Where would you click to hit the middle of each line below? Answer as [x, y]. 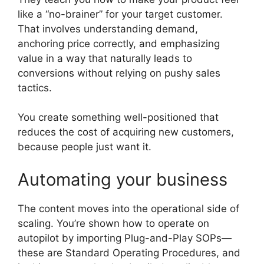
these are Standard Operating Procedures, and [129, 253]
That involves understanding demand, [108, 29]
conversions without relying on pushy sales [119, 73]
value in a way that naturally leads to [105, 58]
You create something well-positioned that [118, 118]
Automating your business [123, 179]
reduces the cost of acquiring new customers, [126, 132]
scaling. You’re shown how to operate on [113, 223]
